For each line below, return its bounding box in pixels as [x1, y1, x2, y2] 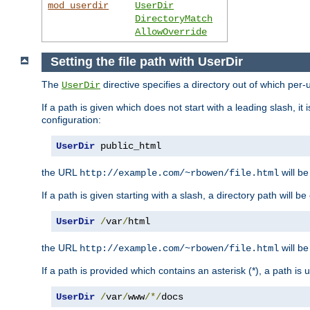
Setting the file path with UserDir [50, 55, 243, 69]
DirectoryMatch [135, 12, 213, 24]
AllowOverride [135, 26, 208, 37]
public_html [95, 140, 161, 152]
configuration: [42, 114, 101, 126]
